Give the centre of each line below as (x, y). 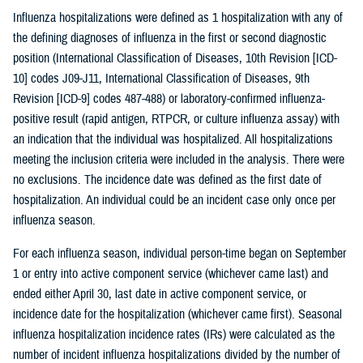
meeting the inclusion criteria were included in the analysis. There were (179, 159)
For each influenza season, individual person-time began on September (179, 253)
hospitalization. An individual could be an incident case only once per (174, 200)
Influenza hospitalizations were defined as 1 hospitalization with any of (178, 17)
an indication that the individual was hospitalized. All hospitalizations (173, 139)
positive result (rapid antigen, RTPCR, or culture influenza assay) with (176, 119)
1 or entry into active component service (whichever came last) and (171, 273)
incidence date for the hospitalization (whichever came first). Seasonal (177, 314)
